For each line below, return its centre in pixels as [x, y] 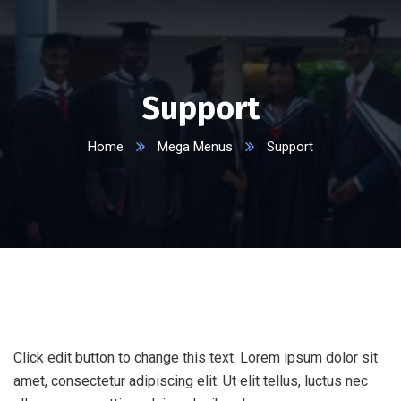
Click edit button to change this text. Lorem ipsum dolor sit [196, 358]
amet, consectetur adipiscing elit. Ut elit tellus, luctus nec [191, 381]
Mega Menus [195, 147]
